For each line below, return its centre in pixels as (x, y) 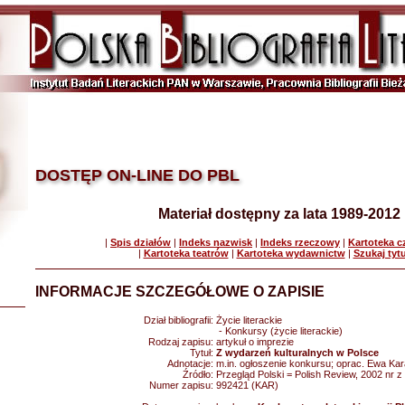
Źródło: (199, 374)
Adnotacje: (192, 363)
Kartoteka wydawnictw (291, 253)
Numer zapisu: (183, 385)
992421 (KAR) (247, 385)
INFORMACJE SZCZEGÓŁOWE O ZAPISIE (180, 292)
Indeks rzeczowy (300, 242)
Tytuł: (203, 353)
